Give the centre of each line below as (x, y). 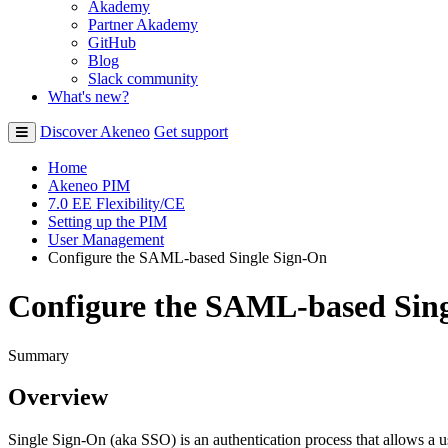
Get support (191, 131)
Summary (38, 355)
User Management (106, 239)
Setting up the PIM (107, 221)
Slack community (143, 78)
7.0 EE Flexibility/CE (116, 203)
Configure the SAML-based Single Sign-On (187, 257)
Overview (58, 397)
